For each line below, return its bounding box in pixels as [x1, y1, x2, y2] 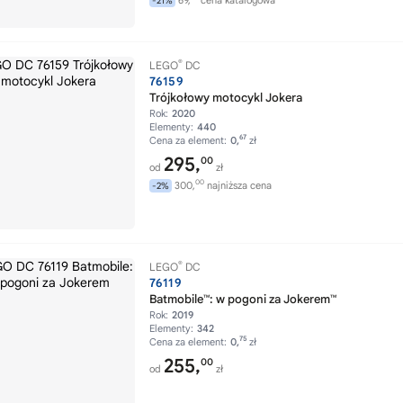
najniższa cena [204, 179, 272, 192]
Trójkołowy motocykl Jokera [149, 90, 302, 105]
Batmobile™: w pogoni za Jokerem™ [149, 291, 336, 307]
